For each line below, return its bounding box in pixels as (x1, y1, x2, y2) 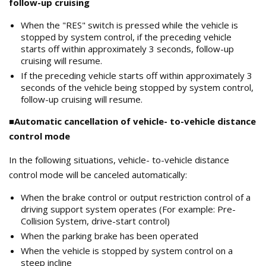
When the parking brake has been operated (21, 229, 198, 242)
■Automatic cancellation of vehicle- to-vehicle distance (9, 115, 256, 127)
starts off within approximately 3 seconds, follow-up (21, 42, 234, 55)
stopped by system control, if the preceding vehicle (21, 30, 232, 43)
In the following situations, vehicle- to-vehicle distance (9, 153, 229, 166)
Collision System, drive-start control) (21, 214, 170, 227)
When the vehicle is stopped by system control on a (21, 244, 233, 256)
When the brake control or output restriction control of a (21, 191, 251, 203)
